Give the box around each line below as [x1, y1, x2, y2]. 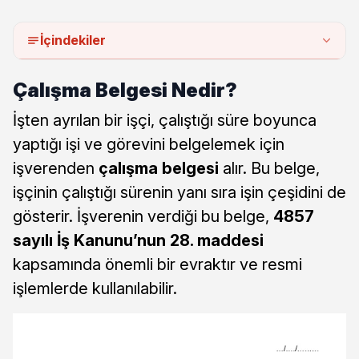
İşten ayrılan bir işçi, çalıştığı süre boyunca [13, 111, 317, 131]
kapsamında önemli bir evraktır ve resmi [13, 255, 302, 275]
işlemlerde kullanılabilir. [13, 279, 177, 299]
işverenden [13, 159, 99, 179]
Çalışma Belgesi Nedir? [13, 79, 237, 103]
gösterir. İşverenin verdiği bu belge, [13, 207, 273, 227]
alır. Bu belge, [219, 159, 320, 179]
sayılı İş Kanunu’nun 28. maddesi [13, 231, 264, 251]
